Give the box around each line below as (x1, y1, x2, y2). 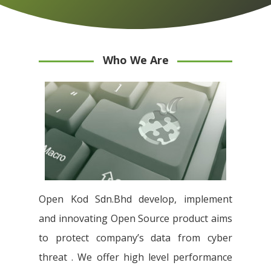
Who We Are (102, 53, 169, 68)
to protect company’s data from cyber (39, 231, 232, 245)
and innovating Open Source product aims (39, 212, 232, 226)
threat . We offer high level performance (39, 250, 232, 264)
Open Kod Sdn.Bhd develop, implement (39, 192, 232, 206)
